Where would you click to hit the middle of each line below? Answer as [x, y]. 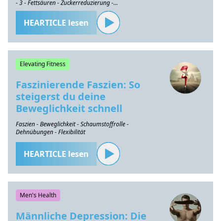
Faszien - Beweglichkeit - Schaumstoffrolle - [72, 124]
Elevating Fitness [43, 64]
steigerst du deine [61, 96]
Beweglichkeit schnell [69, 108]
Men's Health [38, 195]
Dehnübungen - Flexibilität [51, 132]
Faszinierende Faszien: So [78, 85]
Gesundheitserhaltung [45, 11]
